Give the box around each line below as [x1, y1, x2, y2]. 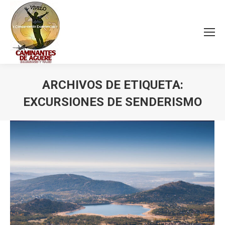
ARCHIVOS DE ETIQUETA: [42, 78, 183, 92]
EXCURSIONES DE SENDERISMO [23, 95, 202, 109]
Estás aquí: [113, 113, 148, 122]
